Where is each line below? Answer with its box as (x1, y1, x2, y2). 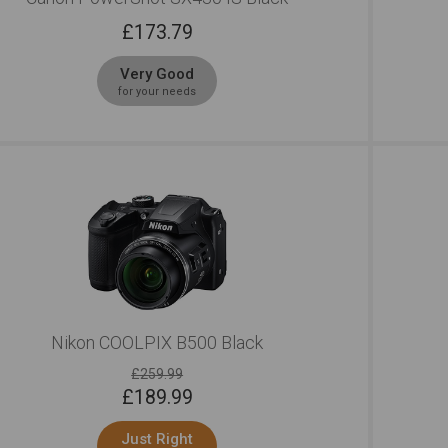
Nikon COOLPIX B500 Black (51, 332, 264, 353)
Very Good (120, 65, 195, 83)
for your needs (118, 85, 197, 98)
